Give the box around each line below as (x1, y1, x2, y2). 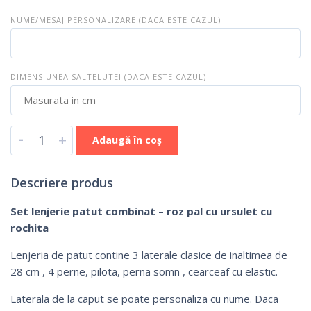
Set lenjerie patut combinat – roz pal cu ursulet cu (10, 203, 272, 218)
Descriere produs (10, 174, 113, 191)
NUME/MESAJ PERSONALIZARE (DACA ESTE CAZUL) (10, 14, 221, 25)
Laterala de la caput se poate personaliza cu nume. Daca (10, 291, 278, 305)
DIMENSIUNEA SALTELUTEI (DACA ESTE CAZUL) (10, 71, 206, 82)
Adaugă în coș (92, 133, 162, 146)
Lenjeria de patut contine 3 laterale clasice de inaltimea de (10, 247, 287, 262)
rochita (10, 220, 49, 235)
